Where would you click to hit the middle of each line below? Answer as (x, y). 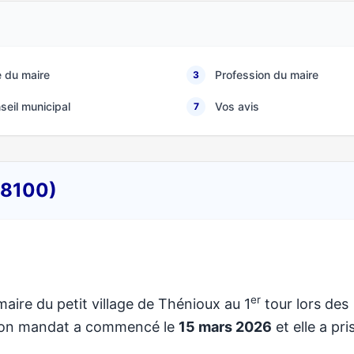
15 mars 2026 (225, 327)
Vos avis (237, 106)
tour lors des (305, 304)
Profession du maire (267, 75)
